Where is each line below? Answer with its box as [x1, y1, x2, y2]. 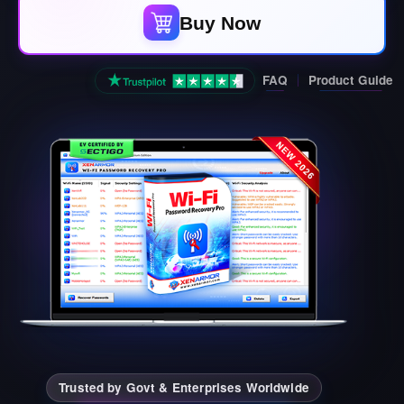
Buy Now [179, 12, 261, 33]
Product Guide [308, 71, 393, 89]
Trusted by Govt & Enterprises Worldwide [59, 378, 309, 396]
